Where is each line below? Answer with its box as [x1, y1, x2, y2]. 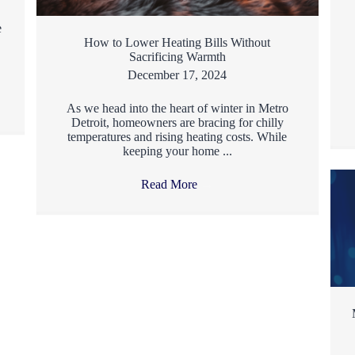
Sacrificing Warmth [128, 49, 226, 63]
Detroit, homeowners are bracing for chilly [71, 115, 284, 129]
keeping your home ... [122, 143, 232, 158]
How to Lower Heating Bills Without [84, 35, 271, 49]
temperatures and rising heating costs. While [67, 129, 288, 143]
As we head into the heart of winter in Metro [66, 101, 288, 115]
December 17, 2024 [128, 67, 227, 82]
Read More [141, 177, 201, 191]
